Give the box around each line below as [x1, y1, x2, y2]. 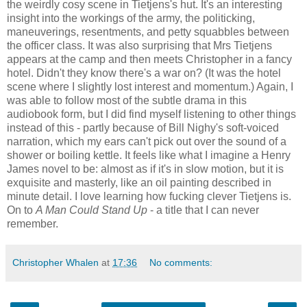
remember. [7, 217, 58, 230]
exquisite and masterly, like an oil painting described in [7, 176, 271, 188]
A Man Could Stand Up [36, 204, 147, 216]
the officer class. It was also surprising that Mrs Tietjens [7, 39, 272, 51]
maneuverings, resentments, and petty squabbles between [7, 25, 289, 38]
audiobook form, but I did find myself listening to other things [7, 108, 296, 120]
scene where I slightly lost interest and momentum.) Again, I [7, 80, 293, 93]
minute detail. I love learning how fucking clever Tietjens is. [7, 190, 291, 202]
